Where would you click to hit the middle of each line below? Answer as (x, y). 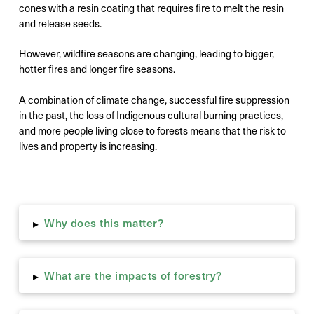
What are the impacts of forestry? (133, 275)
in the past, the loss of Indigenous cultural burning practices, (151, 115)
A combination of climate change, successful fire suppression (154, 99)
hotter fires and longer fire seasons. (98, 69)
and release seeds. (61, 23)
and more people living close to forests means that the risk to (152, 130)
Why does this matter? (104, 223)
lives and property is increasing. (88, 145)
